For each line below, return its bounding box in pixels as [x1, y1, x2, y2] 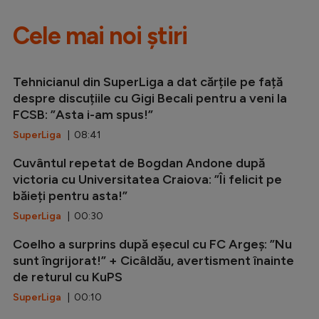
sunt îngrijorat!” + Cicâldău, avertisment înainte [13, 252, 294, 268]
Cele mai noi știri [13, 21, 187, 51]
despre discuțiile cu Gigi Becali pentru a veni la [13, 90, 287, 106]
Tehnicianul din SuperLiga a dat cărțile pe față [13, 73, 283, 90]
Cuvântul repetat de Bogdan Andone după [13, 155, 265, 171]
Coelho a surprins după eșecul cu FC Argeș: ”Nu [13, 236, 292, 252]
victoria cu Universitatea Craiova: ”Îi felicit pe [13, 171, 282, 187]
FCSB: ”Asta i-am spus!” [13, 106, 153, 122]
